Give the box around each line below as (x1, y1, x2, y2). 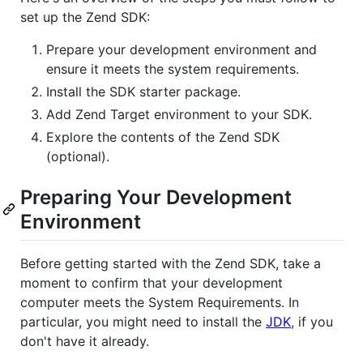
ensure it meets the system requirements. (46, 60, 299, 77)
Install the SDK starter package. (46, 83, 241, 100)
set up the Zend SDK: (20, 8, 150, 25)
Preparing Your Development (20, 185, 292, 209)
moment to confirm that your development (20, 275, 283, 292)
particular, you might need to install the (20, 314, 266, 331)
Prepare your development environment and (46, 41, 317, 58)
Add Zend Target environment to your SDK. (46, 105, 312, 122)
